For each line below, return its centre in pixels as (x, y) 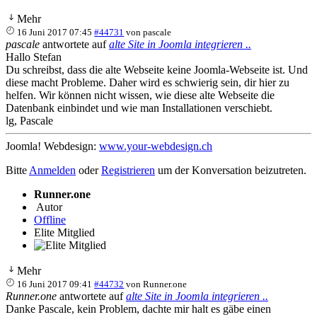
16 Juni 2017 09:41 (55, 284)
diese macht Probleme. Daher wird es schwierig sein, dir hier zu (148, 82)
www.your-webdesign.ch (156, 146)
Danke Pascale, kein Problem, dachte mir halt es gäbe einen (138, 309)
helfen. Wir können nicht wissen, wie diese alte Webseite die (140, 95)
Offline (50, 219)
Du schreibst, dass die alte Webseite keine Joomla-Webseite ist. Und (157, 69)
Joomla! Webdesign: (52, 146)
